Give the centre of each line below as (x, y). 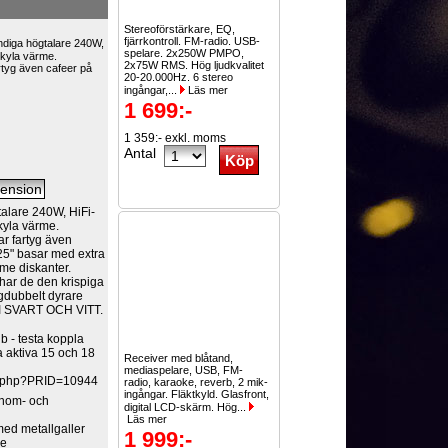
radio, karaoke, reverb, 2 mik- (196, 382)
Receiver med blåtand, (179, 358)
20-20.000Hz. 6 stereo (179, 77)
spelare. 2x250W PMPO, (184, 53)
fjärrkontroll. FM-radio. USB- (192, 41)
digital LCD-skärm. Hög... (187, 407)
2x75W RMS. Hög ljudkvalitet (194, 65)
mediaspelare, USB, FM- (184, 370)
